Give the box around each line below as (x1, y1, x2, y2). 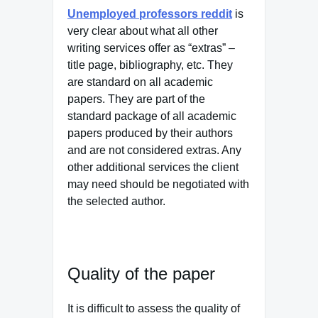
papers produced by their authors (67, 126, 233, 139)
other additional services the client (67, 160, 238, 173)
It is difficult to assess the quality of (67, 302, 240, 315)
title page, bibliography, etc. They (67, 58, 233, 71)
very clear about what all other (67, 24, 218, 37)
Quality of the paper (67, 263, 215, 283)
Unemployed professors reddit (67, 7, 232, 20)
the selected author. (67, 194, 165, 207)
